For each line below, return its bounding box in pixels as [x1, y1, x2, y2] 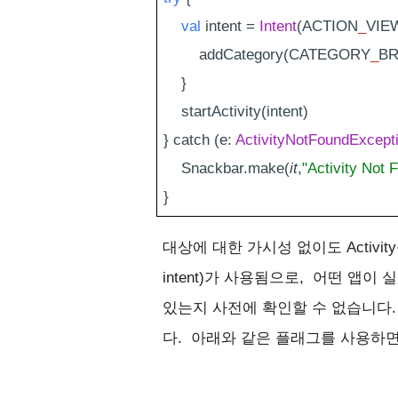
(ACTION [297, 17, 358, 35]
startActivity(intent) [163, 102, 308, 120]
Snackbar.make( [163, 159, 290, 177]
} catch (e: [163, 131, 235, 148]
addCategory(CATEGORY [163, 45, 370, 63]
